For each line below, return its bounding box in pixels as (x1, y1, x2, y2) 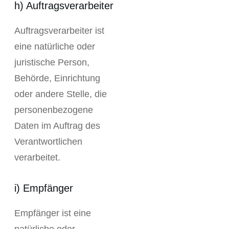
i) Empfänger (14, 182, 73, 194)
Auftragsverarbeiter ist (14, 26, 104, 36)
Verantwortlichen (14, 136, 82, 147)
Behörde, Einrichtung (14, 73, 100, 83)
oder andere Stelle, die (14, 89, 107, 99)
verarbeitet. (14, 152, 60, 163)
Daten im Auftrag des (14, 121, 100, 131)
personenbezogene (14, 105, 93, 115)
